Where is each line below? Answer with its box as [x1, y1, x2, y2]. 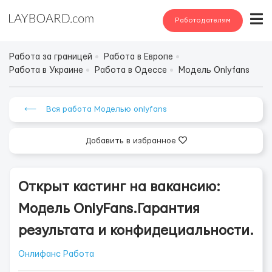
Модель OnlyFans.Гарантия [18, 202, 200, 216]
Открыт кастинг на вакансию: [18, 180, 220, 194]
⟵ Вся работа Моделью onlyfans [24, 105, 167, 114]
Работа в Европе [104, 53, 173, 61]
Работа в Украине [9, 66, 83, 75]
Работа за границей [9, 53, 92, 61]
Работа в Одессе [95, 66, 167, 75]
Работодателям [175, 17, 231, 24]
